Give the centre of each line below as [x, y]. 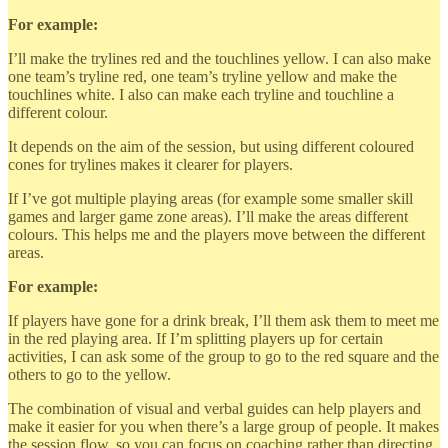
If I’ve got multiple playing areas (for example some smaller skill [210, 198]
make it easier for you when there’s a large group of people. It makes [223, 426]
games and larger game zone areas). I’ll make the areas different [208, 216]
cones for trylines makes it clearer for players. [150, 164]
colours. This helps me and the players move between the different [216, 234]
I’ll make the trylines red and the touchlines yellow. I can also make [219, 58]
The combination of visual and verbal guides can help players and [214, 408]
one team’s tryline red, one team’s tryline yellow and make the [202, 76]
